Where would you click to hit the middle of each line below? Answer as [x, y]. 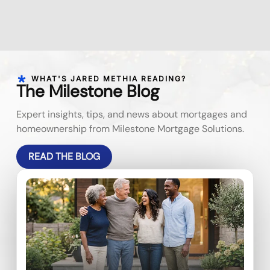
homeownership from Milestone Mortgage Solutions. [130, 128]
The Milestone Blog [88, 91]
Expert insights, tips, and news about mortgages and [132, 114]
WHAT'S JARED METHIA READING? [108, 78]
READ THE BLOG [64, 157]
